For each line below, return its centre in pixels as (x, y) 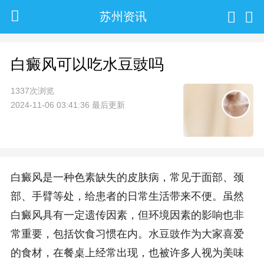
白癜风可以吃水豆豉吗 (87, 64)
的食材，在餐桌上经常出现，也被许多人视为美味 (127, 253)
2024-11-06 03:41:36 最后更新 (67, 105)
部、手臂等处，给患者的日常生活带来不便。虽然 (127, 197)
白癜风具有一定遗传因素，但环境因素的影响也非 (127, 215)
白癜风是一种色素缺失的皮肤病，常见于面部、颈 (127, 178)
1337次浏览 (32, 90)
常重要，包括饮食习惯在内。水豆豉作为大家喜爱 (127, 234)
